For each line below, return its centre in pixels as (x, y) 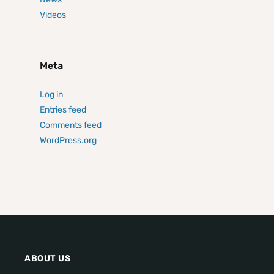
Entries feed (63, 110)
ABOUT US (47, 259)
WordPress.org (68, 141)
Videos (53, 15)
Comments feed (71, 125)
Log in (51, 95)
